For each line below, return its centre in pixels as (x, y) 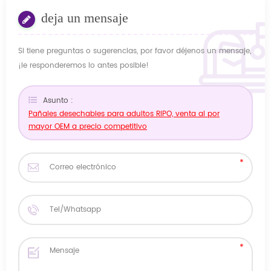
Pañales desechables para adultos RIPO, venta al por (124, 114)
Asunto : (58, 100)
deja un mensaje (85, 18)
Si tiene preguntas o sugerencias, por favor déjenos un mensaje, (135, 51)
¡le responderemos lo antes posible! (83, 65)
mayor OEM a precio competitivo (88, 126)
